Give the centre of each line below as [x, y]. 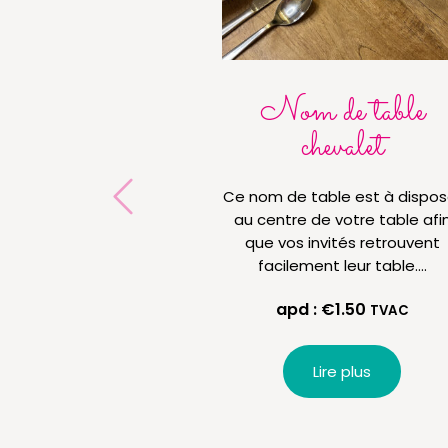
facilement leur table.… [342, 266]
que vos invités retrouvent [342, 243]
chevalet [342, 147]
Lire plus [342, 372]
